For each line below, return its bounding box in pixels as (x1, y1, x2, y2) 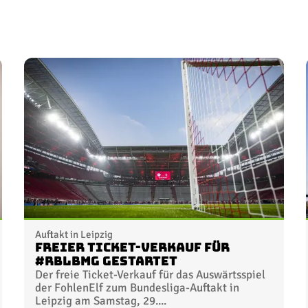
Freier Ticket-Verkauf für (34, 241, 230, 254)
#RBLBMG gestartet (34, 254, 177, 267)
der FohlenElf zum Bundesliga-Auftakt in (34, 280, 239, 295)
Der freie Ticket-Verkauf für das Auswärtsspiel (34, 267, 265, 282)
